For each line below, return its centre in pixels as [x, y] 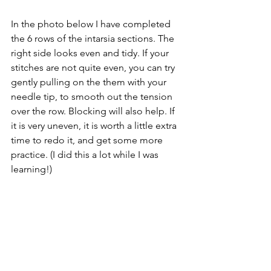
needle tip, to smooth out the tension [93, 96]
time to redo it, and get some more [88, 140]
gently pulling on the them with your [90, 82]
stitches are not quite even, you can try [94, 67]
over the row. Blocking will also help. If [94, 111]
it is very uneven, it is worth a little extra [95, 125]
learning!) [31, 169]
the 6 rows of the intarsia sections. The [94, 38]
